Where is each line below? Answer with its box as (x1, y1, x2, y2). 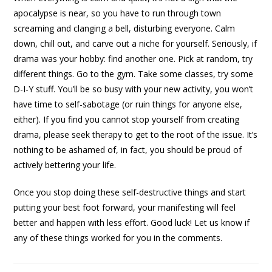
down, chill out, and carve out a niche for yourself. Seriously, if (13, 38, 257, 50)
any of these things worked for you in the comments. (13, 232, 223, 244)
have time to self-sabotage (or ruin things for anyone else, (13, 98, 243, 110)
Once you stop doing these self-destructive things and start (13, 186, 246, 199)
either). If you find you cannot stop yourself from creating (13, 114, 240, 126)
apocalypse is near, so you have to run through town (13, 7, 222, 19)
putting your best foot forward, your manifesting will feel (13, 202, 236, 214)
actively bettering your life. (13, 159, 117, 171)
